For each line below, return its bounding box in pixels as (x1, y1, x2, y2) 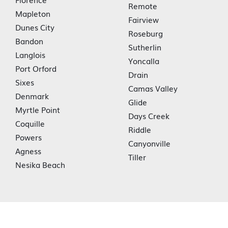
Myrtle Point (15, 104, 60, 115)
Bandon (15, 35, 43, 46)
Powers (15, 131, 42, 142)
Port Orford (15, 63, 56, 74)
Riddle (128, 124, 151, 135)
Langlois (15, 49, 45, 60)
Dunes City (15, 21, 54, 33)
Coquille (15, 118, 45, 129)
